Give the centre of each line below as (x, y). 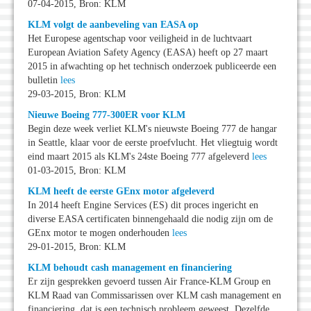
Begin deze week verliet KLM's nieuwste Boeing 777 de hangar (152, 129)
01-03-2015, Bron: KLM (77, 171)
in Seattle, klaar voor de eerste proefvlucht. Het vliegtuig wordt (153, 143)
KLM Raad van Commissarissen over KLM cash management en (154, 296)
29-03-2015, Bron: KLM (77, 94)
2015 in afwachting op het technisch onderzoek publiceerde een (152, 67)
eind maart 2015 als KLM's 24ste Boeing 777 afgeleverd (140, 157)
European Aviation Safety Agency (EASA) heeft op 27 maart (148, 53)
